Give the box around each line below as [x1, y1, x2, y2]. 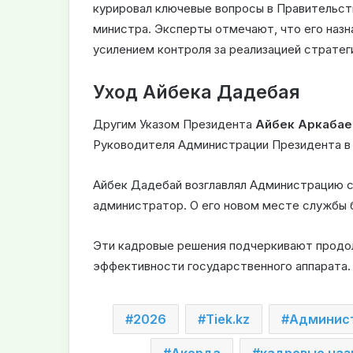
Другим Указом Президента [93, 116, 255, 132]
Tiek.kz [206, 310, 250, 327]
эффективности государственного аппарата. [93, 258, 351, 273]
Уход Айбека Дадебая [93, 81, 300, 104]
